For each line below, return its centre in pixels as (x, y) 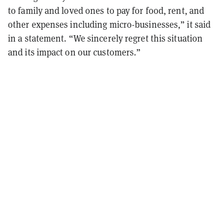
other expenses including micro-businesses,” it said (110, 24)
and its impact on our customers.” (75, 52)
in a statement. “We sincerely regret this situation (106, 38)
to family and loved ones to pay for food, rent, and (106, 10)
